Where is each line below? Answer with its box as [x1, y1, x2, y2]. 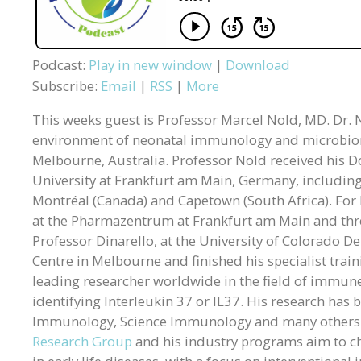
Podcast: [32, 56, 89, 75]
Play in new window [89, 56, 212, 75]
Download [226, 56, 290, 75]
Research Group [32, 332, 132, 351]
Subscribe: [32, 77, 101, 96]
